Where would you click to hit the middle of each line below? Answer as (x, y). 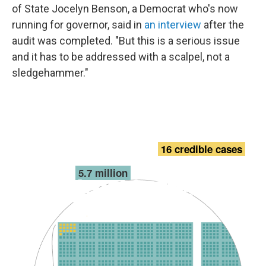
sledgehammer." (50, 73)
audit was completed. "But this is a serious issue (126, 41)
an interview (173, 25)
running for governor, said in (78, 25)
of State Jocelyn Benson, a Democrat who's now (125, 9)
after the (223, 25)
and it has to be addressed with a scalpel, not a (121, 57)
